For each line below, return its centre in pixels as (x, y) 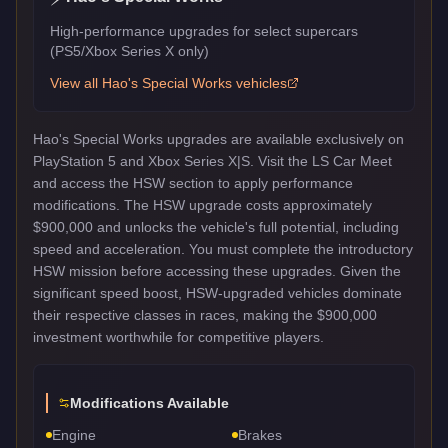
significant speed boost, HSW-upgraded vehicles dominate (217, 292)
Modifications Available (149, 402)
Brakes (260, 434)
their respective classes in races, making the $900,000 (205, 314)
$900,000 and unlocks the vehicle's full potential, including (216, 226)
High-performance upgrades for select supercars (204, 30)
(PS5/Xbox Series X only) (129, 50)
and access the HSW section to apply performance (193, 182)
